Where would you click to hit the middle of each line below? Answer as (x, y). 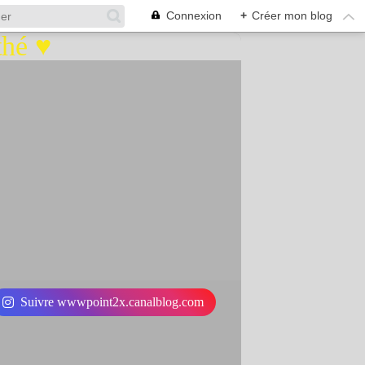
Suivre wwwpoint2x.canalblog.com (112, 302)
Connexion (194, 15)
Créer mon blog (292, 15)
